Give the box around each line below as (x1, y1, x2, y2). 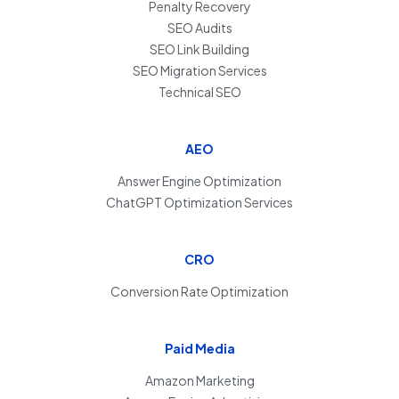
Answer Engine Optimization (118, 172, 281, 189)
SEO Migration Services (132, 61, 267, 78)
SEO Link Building (150, 40, 249, 57)
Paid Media (164, 339, 235, 356)
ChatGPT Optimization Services (106, 193, 293, 210)
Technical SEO (158, 83, 241, 100)
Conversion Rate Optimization (110, 282, 289, 299)
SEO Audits (167, 19, 232, 36)
